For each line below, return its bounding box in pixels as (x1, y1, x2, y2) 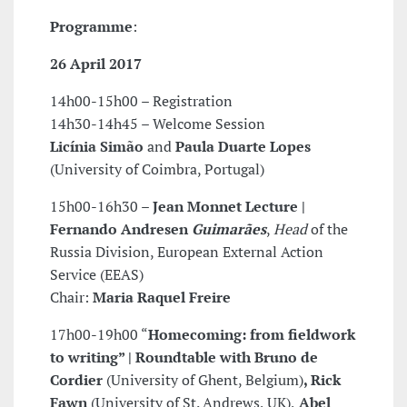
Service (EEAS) (50, 264, 144, 285)
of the (307, 219, 348, 240)
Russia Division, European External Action (50, 242, 323, 263)
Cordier (50, 370, 103, 391)
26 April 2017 (50, 54, 142, 74)
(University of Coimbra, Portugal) (50, 159, 264, 180)
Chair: (50, 287, 93, 308)
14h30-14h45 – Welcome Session (50, 114, 265, 134)
